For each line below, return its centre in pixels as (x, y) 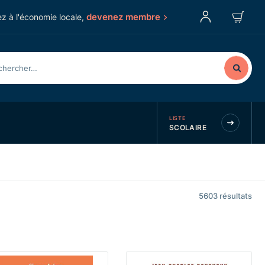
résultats (236, 196)
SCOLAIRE (188, 127)
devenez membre (123, 17)
